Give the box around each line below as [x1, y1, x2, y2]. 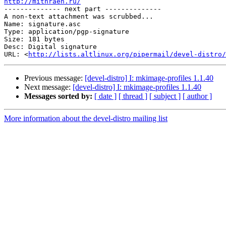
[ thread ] [119, 92, 147, 101]
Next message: [24, 83, 73, 92]
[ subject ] [149, 92, 181, 101]
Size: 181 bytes [4, 35, 65, 43]
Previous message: [24, 74, 85, 83]
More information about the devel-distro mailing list [4, 114, 167, 123]
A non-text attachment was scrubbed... [4, 13, 153, 21]
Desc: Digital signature [4, 43, 97, 51]
